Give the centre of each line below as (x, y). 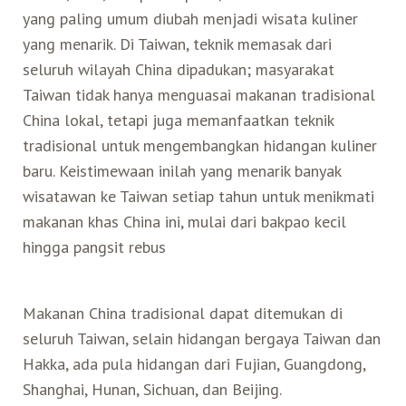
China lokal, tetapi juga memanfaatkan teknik (178, 120)
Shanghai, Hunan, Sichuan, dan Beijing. (152, 389)
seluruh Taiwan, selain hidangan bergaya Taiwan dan (201, 338)
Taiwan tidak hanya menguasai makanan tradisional (198, 94)
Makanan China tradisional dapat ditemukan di (182, 313)
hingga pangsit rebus (94, 246)
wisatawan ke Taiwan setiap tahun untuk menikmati (198, 196)
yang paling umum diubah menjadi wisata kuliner (190, 18)
